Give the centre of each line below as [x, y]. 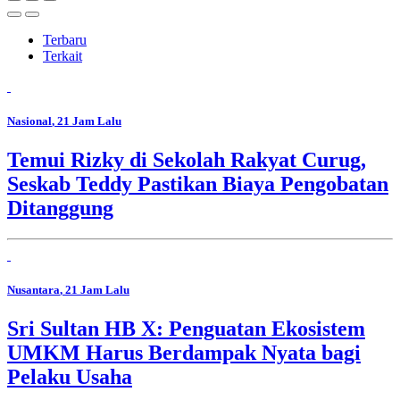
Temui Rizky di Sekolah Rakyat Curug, [187, 159]
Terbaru [65, 39]
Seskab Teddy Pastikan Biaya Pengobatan [198, 183]
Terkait [62, 55]
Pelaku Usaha [70, 377]
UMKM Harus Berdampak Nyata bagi [184, 353]
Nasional [29, 121]
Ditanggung [60, 208]
